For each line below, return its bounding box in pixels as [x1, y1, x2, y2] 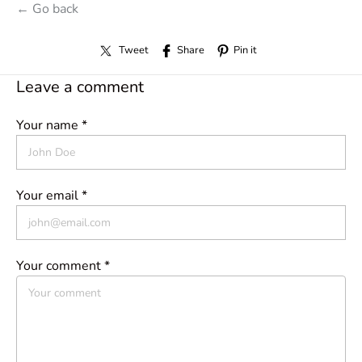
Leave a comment [16, 76, 144, 99]
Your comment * [16, 257, 110, 276]
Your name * [16, 116, 87, 135]
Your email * [16, 187, 87, 205]
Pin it [233, 43, 256, 58]
